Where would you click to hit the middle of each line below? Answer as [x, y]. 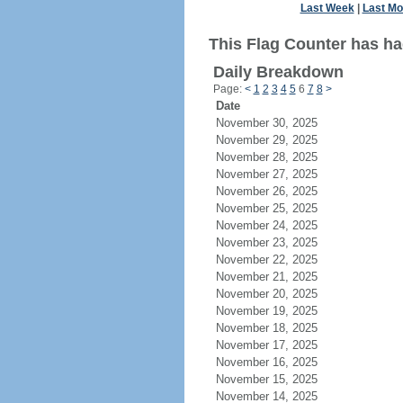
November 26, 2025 [277, 191]
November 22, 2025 [277, 260]
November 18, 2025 [277, 328]
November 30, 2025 [277, 123]
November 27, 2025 [277, 174]
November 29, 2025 [277, 140]
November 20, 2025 [277, 294]
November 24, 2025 [277, 225]
